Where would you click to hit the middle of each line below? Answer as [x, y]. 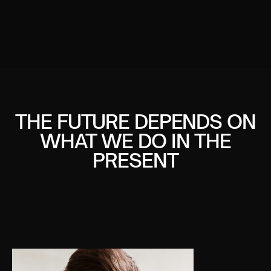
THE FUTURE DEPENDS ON [135, 122]
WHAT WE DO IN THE [135, 141]
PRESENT [135, 160]
